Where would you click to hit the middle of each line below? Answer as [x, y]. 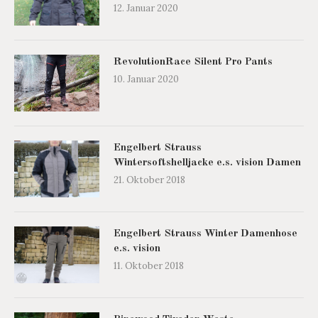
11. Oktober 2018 [149, 266]
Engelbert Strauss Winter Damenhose [205, 234]
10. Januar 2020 [146, 79]
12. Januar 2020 [146, 9]
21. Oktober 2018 [149, 180]
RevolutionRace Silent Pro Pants [193, 62]
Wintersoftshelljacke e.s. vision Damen [207, 163]
